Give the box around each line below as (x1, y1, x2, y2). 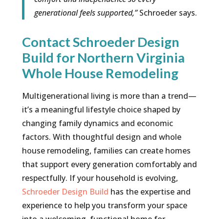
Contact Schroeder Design (22, 34, 179, 50)
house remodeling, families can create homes (22, 145, 191, 156)
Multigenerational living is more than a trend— (22, 90, 197, 102)
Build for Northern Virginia (22, 49, 185, 66)
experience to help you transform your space (22, 200, 187, 211)
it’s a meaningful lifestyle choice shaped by (22, 104, 180, 115)
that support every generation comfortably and (22, 159, 197, 170)
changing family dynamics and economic (22, 118, 173, 129)
